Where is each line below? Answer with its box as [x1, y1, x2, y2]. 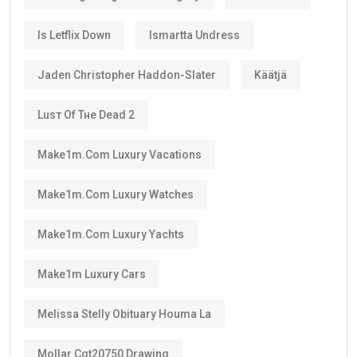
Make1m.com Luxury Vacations [37, 147, 202, 161]
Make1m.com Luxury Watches [37, 187, 194, 201]
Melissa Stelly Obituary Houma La [37, 307, 211, 320]
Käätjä [254, 68, 287, 81]
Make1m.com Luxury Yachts [37, 227, 184, 241]
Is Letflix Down [37, 28, 111, 41]
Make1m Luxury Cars [37, 267, 146, 280]
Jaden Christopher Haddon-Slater [37, 68, 216, 81]
